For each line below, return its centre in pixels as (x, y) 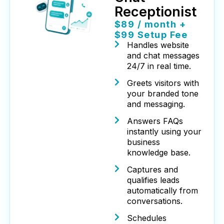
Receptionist (155, 12)
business (143, 142)
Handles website (158, 45)
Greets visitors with (163, 83)
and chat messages (163, 56)
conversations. (154, 201)
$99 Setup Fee (151, 35)
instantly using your (164, 132)
